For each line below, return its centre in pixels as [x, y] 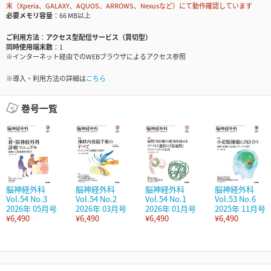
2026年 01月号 [171, 209]
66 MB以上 [75, 15]
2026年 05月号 [31, 209]
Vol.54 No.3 [27, 199]
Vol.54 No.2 [96, 199]
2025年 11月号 [240, 209]
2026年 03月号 [101, 209]
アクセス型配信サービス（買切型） [99, 37]
